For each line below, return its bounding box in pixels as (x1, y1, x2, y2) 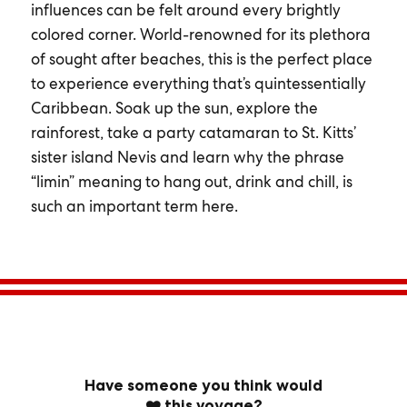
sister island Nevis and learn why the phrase (30, 147, 344, 167)
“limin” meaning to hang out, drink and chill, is (30, 172, 352, 192)
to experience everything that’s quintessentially (30, 74, 366, 94)
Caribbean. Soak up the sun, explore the (30, 98, 318, 118)
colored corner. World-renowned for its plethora (30, 25, 371, 45)
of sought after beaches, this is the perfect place (30, 49, 372, 69)
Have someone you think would (84, 376, 323, 394)
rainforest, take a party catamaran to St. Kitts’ (30, 123, 356, 143)
